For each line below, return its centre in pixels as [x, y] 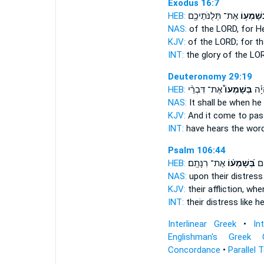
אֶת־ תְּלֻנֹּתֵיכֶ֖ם [213, 16]
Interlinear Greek [202, 224]
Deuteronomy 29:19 [210, 77]
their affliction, [216, 189]
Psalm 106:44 [197, 150]
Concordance [194, 250]
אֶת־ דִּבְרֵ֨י [205, 90]
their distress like [219, 202]
